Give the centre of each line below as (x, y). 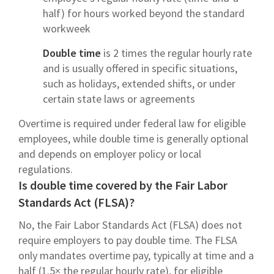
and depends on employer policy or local (110, 154)
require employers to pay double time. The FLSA (128, 240)
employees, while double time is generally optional (133, 138)
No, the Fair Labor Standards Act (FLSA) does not (130, 224)
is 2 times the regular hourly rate (176, 53)
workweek (67, 28)
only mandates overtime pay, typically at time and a (136, 255)
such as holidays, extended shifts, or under (139, 83)
